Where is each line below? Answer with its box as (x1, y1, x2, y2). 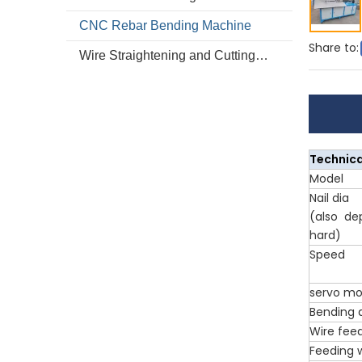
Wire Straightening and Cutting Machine (255, 48, 268, 62)
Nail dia (309, 190, 349, 206)
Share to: (309, 40, 359, 56)
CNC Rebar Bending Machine (79, 19, 251, 32)
